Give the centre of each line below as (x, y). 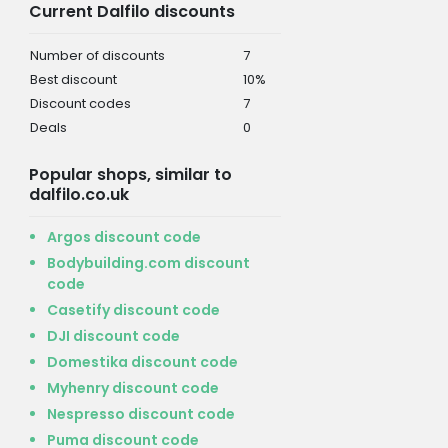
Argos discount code (123, 236)
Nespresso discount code (140, 413)
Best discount (73, 79)
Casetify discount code (133, 309)
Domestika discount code (142, 361)
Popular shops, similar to (130, 174)
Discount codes (80, 103)
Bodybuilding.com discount (148, 262)
